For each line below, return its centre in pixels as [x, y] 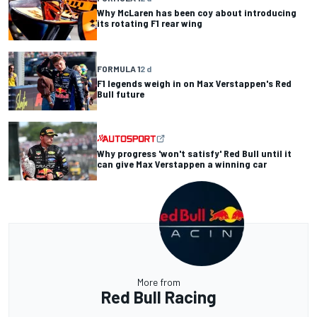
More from [158, 282]
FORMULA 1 [119, 68]
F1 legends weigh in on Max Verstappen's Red [194, 83]
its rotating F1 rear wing [150, 23]
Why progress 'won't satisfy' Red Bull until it [194, 153]
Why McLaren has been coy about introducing [197, 13]
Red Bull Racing [158, 297]
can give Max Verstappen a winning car [182, 163]
